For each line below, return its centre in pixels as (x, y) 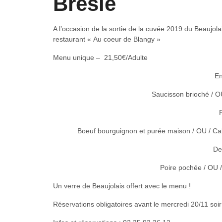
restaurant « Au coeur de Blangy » (107, 39)
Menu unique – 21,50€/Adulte (100, 57)
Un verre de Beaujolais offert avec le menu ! (122, 186)
